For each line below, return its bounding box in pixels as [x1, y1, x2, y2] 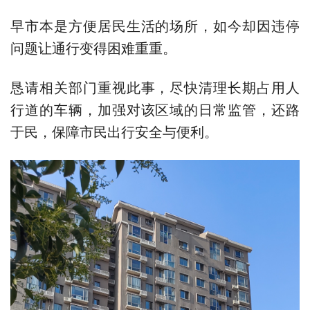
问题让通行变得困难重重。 [10, 37, 176, 57]
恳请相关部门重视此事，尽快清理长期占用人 [10, 77, 300, 97]
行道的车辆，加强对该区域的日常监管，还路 [10, 99, 300, 119]
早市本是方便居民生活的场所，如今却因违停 [10, 15, 300, 35]
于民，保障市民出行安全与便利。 [10, 121, 218, 141]
